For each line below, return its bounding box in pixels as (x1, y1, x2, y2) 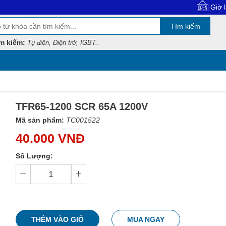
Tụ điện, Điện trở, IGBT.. (27, 39, 99, 46)
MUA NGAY (127, 215, 164, 223)
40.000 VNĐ (15, 131, 85, 145)
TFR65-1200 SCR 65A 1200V (15, 100, 148, 112)
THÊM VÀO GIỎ (31, 215, 84, 223)
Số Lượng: (15, 151, 53, 160)
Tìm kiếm (170, 22, 200, 30)
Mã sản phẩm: (15, 116, 64, 124)
